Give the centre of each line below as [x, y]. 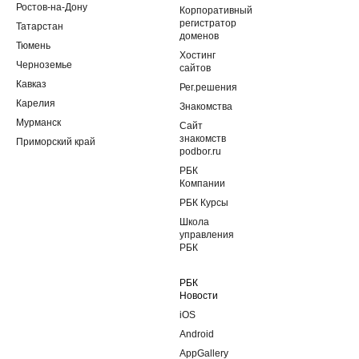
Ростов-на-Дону [52, 7]
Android [197, 334]
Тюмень [33, 46]
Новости [199, 296]
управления [207, 235]
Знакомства [206, 107]
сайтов [195, 68]
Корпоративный [216, 10]
